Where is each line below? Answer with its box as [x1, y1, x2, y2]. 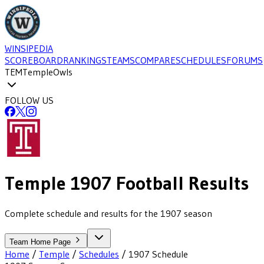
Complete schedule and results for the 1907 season [5, 207, 212, 219]
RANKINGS [63, 54, 107, 66]
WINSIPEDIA [5, 42, 53, 54]
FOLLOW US [5, 94, 54, 106]
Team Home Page [9, 237, 73, 246]
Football [111, 171, 184, 195]
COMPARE [135, 54, 176, 66]
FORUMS [226, 54, 263, 66]
